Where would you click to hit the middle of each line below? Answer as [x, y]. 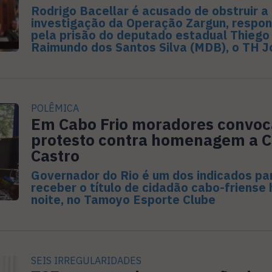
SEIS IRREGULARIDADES [86, 261]
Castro [55, 156]
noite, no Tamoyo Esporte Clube [123, 200]
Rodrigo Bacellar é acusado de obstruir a [149, 11]
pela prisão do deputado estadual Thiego [150, 35]
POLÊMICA [55, 108]
